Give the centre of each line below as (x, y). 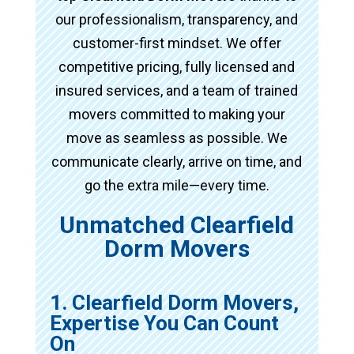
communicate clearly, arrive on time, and (177, 161)
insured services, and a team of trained (177, 90)
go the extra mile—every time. (177, 185)
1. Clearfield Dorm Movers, (174, 302)
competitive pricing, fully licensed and (177, 66)
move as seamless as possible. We (177, 137)
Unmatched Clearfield (177, 224)
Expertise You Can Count (164, 323)
